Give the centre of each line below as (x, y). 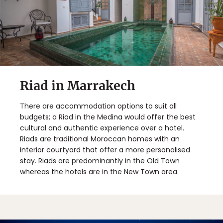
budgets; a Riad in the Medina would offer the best (108, 117)
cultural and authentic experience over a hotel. (102, 128)
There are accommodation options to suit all (98, 106)
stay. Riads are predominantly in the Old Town (100, 161)
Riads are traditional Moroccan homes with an (100, 139)
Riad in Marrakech (78, 85)
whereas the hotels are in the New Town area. (99, 171)
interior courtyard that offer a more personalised (105, 150)
